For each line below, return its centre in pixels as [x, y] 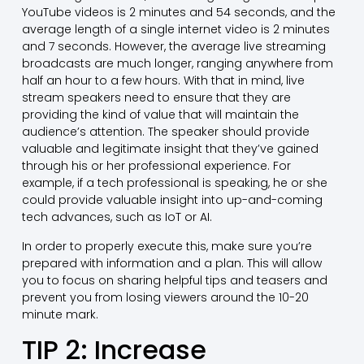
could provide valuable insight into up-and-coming [172, 200]
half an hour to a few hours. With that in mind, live [163, 81]
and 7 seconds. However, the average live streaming [173, 47]
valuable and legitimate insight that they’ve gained [170, 149]
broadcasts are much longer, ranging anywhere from [177, 64]
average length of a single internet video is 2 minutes [175, 30]
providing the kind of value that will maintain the [160, 115]
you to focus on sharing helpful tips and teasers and [174, 280]
